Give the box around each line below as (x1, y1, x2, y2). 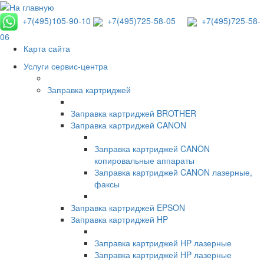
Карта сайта (24, 42, 70, 55)
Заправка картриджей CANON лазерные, (94, 166, 252, 179)
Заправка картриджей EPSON (71, 202, 185, 214)
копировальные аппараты (94, 154, 194, 167)
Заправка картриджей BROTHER (71, 107, 196, 120)
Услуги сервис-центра (24, 60, 108, 72)
